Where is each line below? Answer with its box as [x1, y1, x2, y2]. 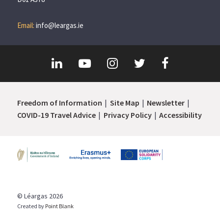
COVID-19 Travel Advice [17, 110, 96, 120]
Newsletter [146, 98, 185, 108]
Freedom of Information [17, 98, 103, 108]
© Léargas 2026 [17, 191, 63, 200]
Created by [17, 202, 46, 210]
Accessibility [159, 110, 202, 120]
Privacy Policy [103, 110, 152, 120]
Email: [17, 20, 36, 30]
